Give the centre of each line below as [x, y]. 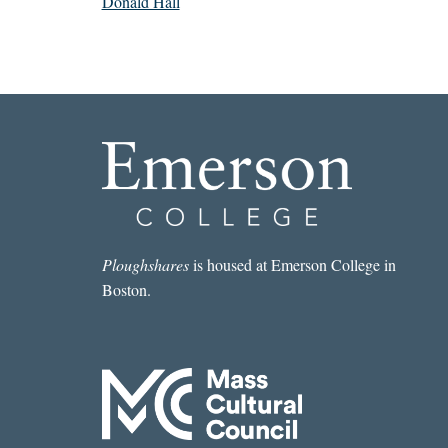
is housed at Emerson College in [292, 265]
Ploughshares [145, 265]
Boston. [126, 290]
